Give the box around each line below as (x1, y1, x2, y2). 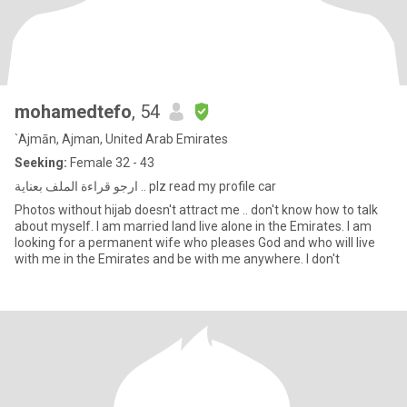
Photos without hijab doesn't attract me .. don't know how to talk (15, 203, 378, 217)
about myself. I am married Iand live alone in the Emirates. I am (15, 219, 372, 233)
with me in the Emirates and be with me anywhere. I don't (15, 252, 340, 266)
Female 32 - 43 (67, 155, 154, 170)
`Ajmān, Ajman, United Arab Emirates (15, 132, 228, 146)
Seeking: (15, 155, 67, 170)
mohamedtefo (15, 101, 132, 123)
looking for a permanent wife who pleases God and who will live (15, 235, 375, 250)
